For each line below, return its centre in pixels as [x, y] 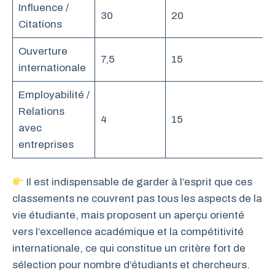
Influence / [43, 7]
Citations [40, 24]
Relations [41, 111]
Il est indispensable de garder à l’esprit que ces [138, 182]
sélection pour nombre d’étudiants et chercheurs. [131, 265]
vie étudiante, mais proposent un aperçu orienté [128, 215]
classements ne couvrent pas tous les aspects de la [137, 199]
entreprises [46, 144]
